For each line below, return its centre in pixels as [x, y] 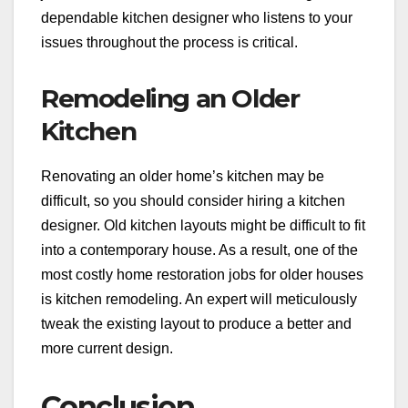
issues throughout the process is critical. [169, 42]
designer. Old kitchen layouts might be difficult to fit [203, 225]
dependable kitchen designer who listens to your [197, 17]
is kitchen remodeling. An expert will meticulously [199, 299]
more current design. [107, 348]
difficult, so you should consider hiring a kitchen [193, 200]
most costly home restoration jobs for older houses [202, 274]
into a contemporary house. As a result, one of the [199, 250]
